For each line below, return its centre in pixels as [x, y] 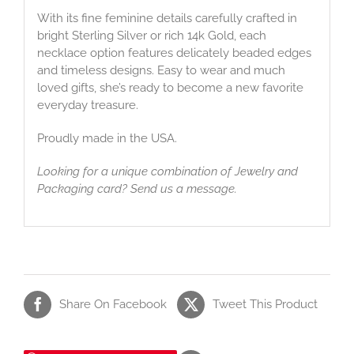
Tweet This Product [265, 305]
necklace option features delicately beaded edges [174, 53]
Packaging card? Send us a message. [137, 189]
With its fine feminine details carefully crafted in [167, 19]
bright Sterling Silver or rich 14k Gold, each [151, 36]
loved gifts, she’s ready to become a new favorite [170, 88]
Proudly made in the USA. [107, 139]
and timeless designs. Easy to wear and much [161, 71]
